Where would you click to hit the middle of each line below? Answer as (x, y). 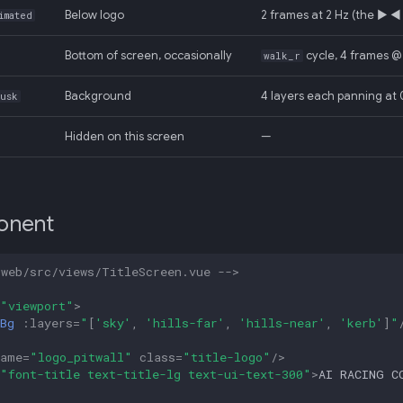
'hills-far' (185, 322)
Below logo (94, 15)
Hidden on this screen (125, 137)
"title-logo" (227, 357)
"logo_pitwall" (81, 357)
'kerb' (362, 322)
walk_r (282, 56)
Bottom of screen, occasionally (148, 56)
